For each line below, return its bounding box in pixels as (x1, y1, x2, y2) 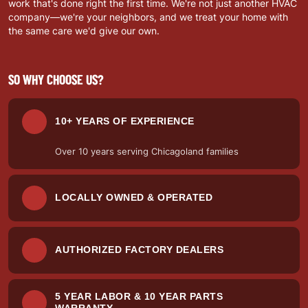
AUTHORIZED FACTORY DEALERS (55, 244, 223, 256)
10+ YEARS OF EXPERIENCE (55, 115, 195, 127)
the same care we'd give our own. (8, 23, 159, 37)
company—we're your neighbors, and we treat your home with (8, 10, 288, 23)
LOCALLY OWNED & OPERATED (55, 192, 212, 203)
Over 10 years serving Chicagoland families (55, 144, 239, 157)
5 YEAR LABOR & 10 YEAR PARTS (55, 290, 223, 302)
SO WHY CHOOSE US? (8, 69, 104, 88)
